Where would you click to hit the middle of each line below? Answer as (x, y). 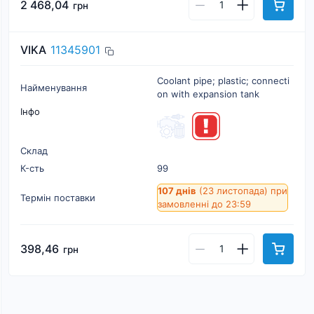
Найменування (54, 87)
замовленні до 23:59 (204, 204)
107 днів (177, 191)
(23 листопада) (233, 191)
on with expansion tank (208, 94)
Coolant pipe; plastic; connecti (223, 81)
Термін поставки (58, 197)
